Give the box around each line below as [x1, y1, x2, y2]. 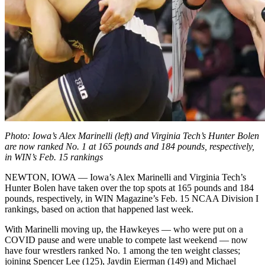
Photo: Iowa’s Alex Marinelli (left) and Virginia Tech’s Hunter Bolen [5, 130, 259, 141]
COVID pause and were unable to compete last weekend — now [5, 234, 248, 245]
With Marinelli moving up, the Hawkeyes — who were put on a [5, 224, 243, 234]
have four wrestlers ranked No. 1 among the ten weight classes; [5, 245, 240, 256]
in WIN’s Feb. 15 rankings [5, 151, 103, 162]
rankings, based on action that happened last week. [5, 203, 193, 214]
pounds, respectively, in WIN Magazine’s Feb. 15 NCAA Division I [5, 193, 258, 203]
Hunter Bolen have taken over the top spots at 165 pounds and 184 [5, 182, 254, 193]
